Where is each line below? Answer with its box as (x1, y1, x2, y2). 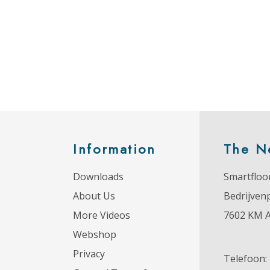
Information (73, 139, 156, 159)
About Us (73, 189, 116, 203)
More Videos (73, 209, 131, 222)
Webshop (73, 228, 117, 242)
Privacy (73, 247, 105, 261)
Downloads (73, 170, 124, 184)
